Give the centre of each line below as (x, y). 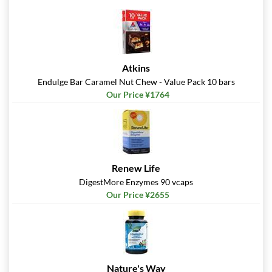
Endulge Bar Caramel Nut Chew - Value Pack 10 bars (136, 82)
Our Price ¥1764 (138, 95)
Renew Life (136, 168)
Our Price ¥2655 (138, 195)
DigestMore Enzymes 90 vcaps (136, 182)
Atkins (136, 68)
